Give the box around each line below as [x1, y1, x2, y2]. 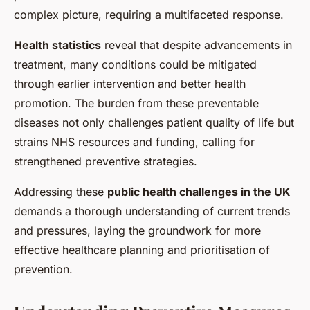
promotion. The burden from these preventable [14, 95, 259, 110]
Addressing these [14, 184, 107, 199]
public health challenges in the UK [107, 184, 291, 199]
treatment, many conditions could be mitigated [14, 57, 257, 71]
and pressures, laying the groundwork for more [14, 223, 261, 237]
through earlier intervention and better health [14, 76, 246, 91]
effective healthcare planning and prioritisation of [14, 242, 270, 257]
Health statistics [14, 37, 101, 52]
